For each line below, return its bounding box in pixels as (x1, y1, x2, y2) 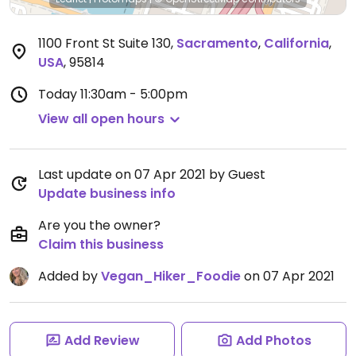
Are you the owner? (38, 216, 161, 234)
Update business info (38, 184, 176, 203)
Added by (38, 267, 101, 285)
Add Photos (235, 331, 311, 350)
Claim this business (38, 235, 164, 253)
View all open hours (38, 110, 164, 128)
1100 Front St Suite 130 (38, 34, 171, 52)
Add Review (64, 331, 140, 350)
